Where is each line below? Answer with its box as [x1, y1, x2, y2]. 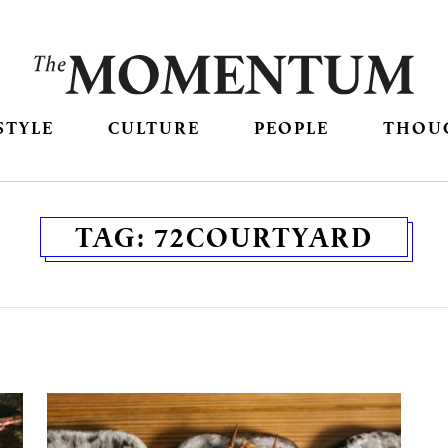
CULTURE [107, 116, 200, 140]
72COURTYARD [154, 219, 373, 256]
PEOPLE [254, 116, 330, 140]
